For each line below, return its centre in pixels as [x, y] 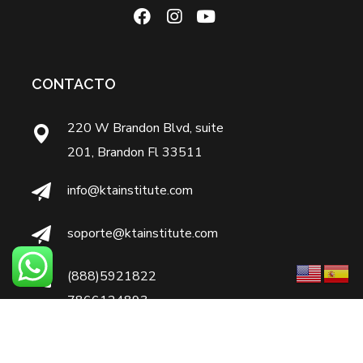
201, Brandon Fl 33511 [135, 153]
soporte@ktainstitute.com [143, 234]
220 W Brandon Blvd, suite [146, 128]
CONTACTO [74, 84]
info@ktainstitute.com [130, 191]
